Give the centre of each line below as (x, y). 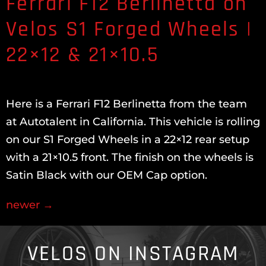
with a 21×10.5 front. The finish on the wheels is (130, 157)
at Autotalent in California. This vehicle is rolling (133, 122)
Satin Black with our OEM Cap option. (107, 175)
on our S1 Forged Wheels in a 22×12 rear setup (128, 140)
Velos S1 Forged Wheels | (129, 29)
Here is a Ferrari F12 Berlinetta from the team (126, 104)
